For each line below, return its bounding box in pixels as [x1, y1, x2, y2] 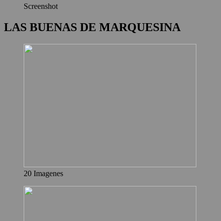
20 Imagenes [24, 169, 63, 178]
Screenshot [24, 2, 58, 11]
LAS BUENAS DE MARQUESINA [4, 21, 181, 34]
